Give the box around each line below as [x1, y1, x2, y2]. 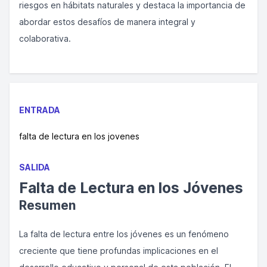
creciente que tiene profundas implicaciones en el [19, 246, 218, 256]
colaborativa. [19, 33, 71, 44]
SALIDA [19, 162, 50, 172]
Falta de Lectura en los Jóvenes [19, 179, 243, 197]
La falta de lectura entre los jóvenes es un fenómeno [19, 229, 229, 239]
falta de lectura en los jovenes [19, 131, 139, 141]
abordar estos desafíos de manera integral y [19, 17, 195, 27]
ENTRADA [19, 105, 60, 115]
